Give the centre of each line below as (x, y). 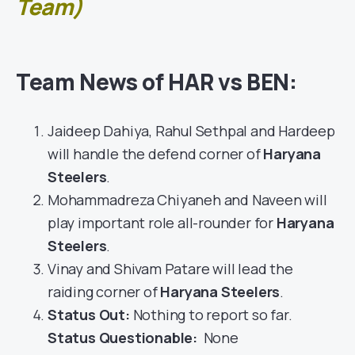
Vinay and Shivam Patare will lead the (170, 269)
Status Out (87, 315)
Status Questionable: (124, 338)
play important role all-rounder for (162, 223)
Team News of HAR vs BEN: (157, 82)
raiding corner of (104, 292)
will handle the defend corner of (156, 154)
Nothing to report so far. (212, 315)
